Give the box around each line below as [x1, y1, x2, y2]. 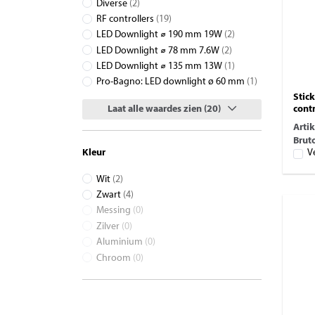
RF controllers [96, 14, 156, 25]
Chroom [96, 252, 133, 264]
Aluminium [96, 237, 145, 248]
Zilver [96, 221, 122, 232]
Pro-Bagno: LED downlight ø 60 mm [96, 77, 247, 88]
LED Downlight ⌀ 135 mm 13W [96, 61, 224, 72]
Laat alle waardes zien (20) [108, 104, 223, 115]
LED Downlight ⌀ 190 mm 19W [96, 30, 224, 41]
